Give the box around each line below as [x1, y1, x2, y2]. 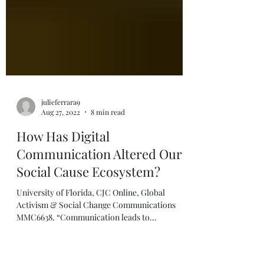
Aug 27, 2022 [41, 160, 80, 170]
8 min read [91, 160, 125, 170]
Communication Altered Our [16, 198, 182, 216]
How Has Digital [16, 180, 110, 198]
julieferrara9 [41, 150, 80, 160]
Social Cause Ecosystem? [16, 216, 160, 233]
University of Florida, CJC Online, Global [16, 240, 165, 251]
